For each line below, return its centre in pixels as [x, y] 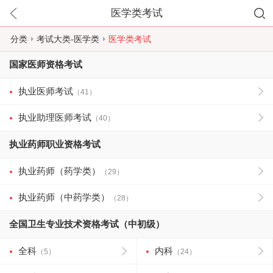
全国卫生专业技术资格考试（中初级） [87, 224]
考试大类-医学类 [68, 39]
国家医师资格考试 [46, 64]
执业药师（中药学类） [64, 197]
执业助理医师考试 [55, 117]
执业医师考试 [46, 91]
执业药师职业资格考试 [55, 144]
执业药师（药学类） [59, 171]
